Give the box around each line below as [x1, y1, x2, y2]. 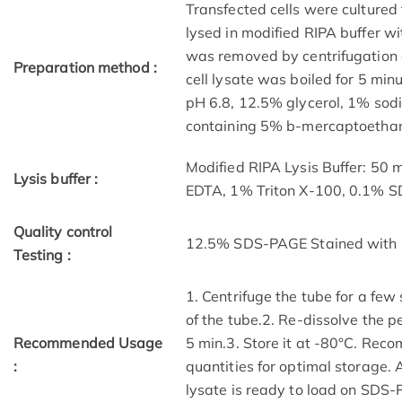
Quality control [13, 223, 113, 241]
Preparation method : [13, 58, 157, 77]
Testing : [13, 246, 71, 265]
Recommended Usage [13, 334, 163, 353]
